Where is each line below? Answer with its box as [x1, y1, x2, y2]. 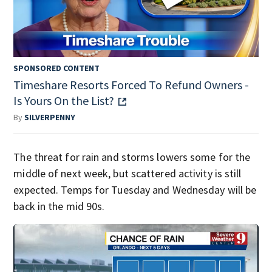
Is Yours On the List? [13, 93, 115, 109]
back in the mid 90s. [13, 199, 105, 214]
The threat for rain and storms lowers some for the [13, 150, 251, 165]
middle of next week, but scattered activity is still [13, 166, 242, 181]
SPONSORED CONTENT [13, 63, 100, 74]
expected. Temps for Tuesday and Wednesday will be [13, 183, 257, 197]
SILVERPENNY [24, 112, 76, 123]
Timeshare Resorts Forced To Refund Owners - [13, 77, 250, 93]
